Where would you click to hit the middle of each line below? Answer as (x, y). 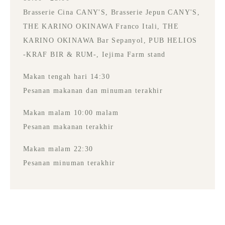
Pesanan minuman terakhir (69, 163)
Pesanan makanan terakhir (68, 127)
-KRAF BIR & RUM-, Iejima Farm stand (94, 55)
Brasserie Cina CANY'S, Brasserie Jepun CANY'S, (111, 13)
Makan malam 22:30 (58, 149)
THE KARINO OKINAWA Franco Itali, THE (101, 27)
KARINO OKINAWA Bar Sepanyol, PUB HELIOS (110, 41)
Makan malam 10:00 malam (71, 113)
